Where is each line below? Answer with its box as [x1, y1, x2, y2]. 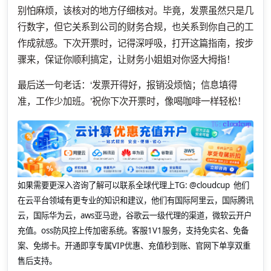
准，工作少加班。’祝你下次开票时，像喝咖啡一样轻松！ [18, 96, 246, 107]
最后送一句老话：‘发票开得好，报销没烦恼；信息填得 [18, 80, 237, 91]
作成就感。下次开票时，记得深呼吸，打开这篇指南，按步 [18, 38, 253, 48]
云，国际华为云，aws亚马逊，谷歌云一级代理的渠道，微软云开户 [18, 209, 252, 221]
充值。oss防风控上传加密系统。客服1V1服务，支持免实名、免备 [18, 224, 249, 236]
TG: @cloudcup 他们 [175, 179, 249, 191]
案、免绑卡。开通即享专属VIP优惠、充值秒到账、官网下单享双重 [18, 240, 250, 251]
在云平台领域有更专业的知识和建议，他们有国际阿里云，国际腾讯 [18, 194, 253, 206]
